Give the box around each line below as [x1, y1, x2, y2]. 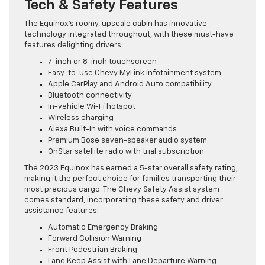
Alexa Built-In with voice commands [48, 125, 177, 133]
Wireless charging [48, 114, 114, 122]
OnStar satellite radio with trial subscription [48, 147, 204, 156]
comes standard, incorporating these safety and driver [24, 196, 223, 204]
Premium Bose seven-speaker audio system [48, 136, 207, 144]
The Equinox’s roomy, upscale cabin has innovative [24, 20, 207, 28]
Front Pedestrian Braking [48, 245, 137, 254]
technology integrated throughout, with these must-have [24, 30, 234, 38]
